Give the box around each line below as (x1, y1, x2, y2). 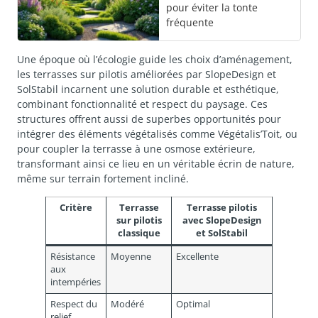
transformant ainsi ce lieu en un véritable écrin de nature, (17, 157, 295, 171)
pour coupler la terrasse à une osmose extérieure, (17, 142, 256, 156)
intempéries (50, 275, 102, 288)
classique (117, 226, 160, 239)
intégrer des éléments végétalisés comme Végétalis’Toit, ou (17, 127, 297, 141)
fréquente (166, 16, 214, 30)
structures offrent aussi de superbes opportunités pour (17, 112, 281, 126)
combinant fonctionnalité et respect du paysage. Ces (17, 97, 268, 111)
